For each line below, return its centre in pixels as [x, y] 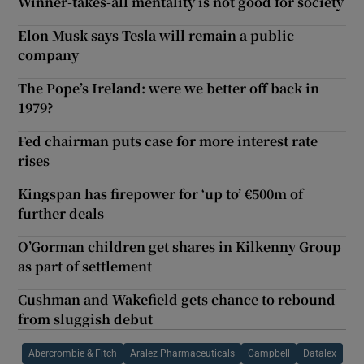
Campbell [269, 353]
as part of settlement [85, 266]
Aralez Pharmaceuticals [182, 353]
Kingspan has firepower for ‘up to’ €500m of [161, 193]
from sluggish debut [86, 318]
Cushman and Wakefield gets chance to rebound [177, 299]
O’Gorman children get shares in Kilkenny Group [180, 246]
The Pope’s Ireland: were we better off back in [169, 88]
